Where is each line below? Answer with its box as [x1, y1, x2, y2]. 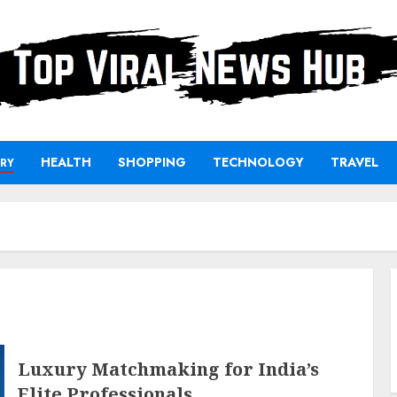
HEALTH [41, 153, 91, 171]
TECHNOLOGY [213, 153, 304, 171]
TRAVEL [331, 153, 378, 171]
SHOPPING [118, 153, 186, 171]
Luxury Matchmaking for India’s [17, 356, 319, 381]
